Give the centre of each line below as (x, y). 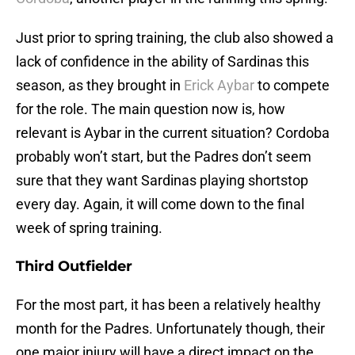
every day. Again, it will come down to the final (160, 204)
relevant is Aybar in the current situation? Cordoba (173, 133)
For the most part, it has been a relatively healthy (168, 305)
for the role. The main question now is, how (151, 109)
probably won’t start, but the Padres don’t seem (164, 157)
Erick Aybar (219, 86)
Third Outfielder (74, 267)
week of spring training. (89, 228)
